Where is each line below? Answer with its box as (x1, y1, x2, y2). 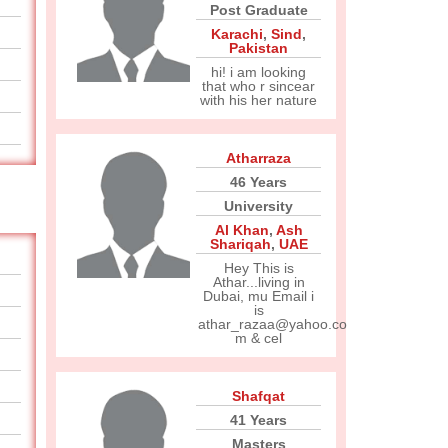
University (224, 198, 293, 214)
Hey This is (223, 260, 294, 276)
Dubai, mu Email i (203, 288, 314, 304)
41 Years (230, 412, 287, 428)
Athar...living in (212, 274, 305, 290)
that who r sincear (202, 78, 315, 94)
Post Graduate (209, 2, 308, 18)
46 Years (230, 174, 287, 190)
